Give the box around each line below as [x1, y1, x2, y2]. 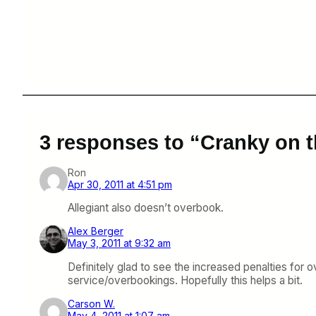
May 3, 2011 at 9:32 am [68, 237, 171, 250]
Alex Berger [68, 225, 123, 238]
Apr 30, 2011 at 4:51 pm [68, 178, 172, 190]
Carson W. [68, 297, 115, 310]
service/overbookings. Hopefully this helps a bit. [68, 273, 303, 287]
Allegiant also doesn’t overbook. [68, 201, 224, 215]
